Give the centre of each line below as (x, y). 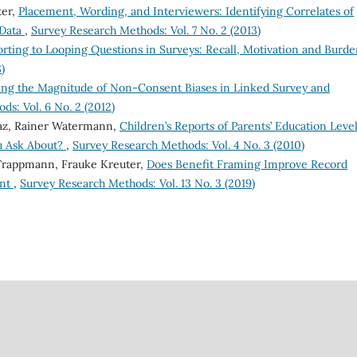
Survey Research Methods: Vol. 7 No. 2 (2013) (146, 30)
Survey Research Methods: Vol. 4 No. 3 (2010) (188, 145)
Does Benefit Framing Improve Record (247, 164)
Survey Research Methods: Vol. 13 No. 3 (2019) (137, 183)
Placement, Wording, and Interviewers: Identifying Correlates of (186, 11)
